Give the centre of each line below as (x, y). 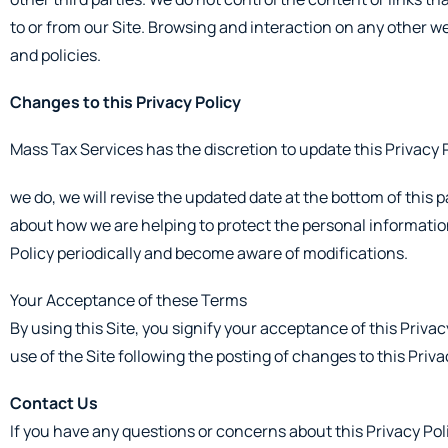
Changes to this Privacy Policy (125, 102)
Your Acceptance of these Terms (128, 299)
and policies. (55, 55)
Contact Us (54, 403)
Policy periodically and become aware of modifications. (209, 252)
